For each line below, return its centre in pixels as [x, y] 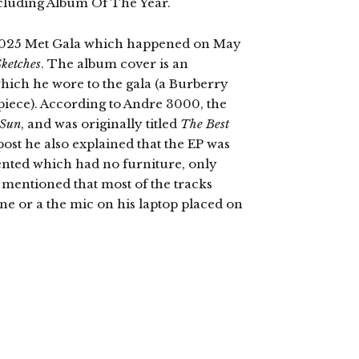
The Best [205, 124]
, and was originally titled [101, 124]
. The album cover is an [115, 64]
